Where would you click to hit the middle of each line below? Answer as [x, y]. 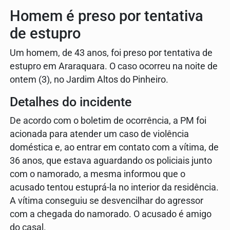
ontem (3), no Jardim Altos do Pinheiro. [89, 80]
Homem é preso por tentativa [107, 16]
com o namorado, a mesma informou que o [98, 174]
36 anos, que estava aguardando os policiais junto [111, 161]
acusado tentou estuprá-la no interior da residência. [114, 188]
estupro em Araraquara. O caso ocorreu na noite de [114, 66]
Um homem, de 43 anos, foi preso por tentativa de [111, 53]
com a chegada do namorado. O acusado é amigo [111, 214]
